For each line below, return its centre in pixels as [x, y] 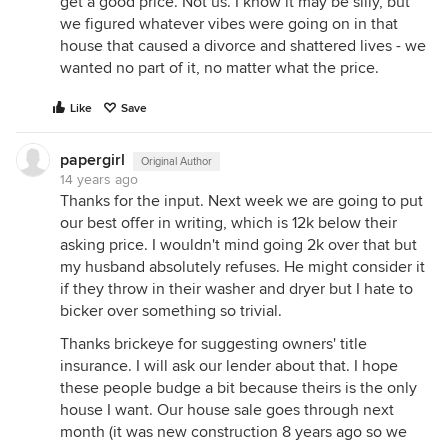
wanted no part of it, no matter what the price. [219, 68]
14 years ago [99, 179]
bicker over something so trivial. [171, 311]
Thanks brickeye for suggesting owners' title [213, 344]
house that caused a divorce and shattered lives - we [243, 46]
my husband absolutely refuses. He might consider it [242, 267]
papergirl [92, 160]
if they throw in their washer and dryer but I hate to [236, 289]
